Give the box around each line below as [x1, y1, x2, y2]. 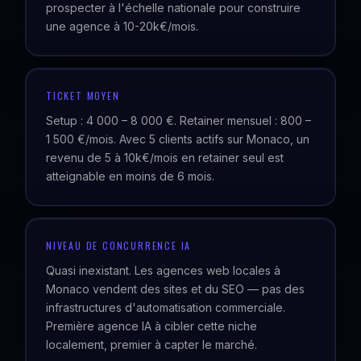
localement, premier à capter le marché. [46, 338, 257, 351]
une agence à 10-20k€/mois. [46, 19, 198, 33]
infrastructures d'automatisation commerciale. [46, 301, 285, 314]
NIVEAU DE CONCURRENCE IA [46, 239, 192, 252]
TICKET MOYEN [46, 89, 120, 102]
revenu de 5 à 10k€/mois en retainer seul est [46, 151, 284, 164]
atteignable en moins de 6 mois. [46, 169, 214, 183]
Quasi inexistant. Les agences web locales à [46, 263, 280, 277]
